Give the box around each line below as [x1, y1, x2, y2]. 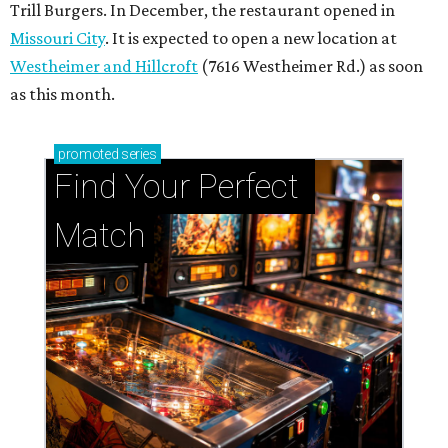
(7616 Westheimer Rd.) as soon [198, 55, 423, 76]
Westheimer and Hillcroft [10, 55, 198, 76]
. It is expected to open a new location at [105, 27, 397, 48]
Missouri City [10, 27, 105, 48]
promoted [58, 145, 119, 162]
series [118, 145, 157, 162]
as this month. [10, 83, 115, 104]
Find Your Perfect [54, 166, 299, 206]
